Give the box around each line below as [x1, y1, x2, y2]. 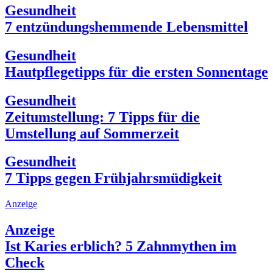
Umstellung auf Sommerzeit [5, 125, 179, 141]
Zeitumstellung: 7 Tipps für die [5, 108, 200, 125]
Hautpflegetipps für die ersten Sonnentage [5, 63, 268, 80]
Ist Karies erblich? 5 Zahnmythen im [5, 238, 236, 255]
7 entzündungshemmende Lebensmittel [5, 18, 248, 35]
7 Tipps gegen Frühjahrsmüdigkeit [5, 170, 222, 186]
